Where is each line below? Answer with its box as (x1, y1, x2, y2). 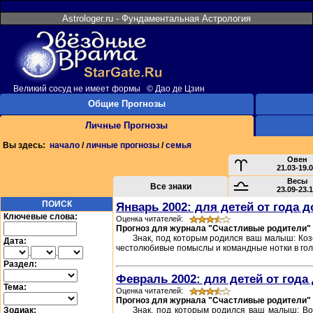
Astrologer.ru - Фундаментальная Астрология (62, 13, 251, 24)
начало (50, 140, 80, 150)
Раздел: (3, 259, 37, 269)
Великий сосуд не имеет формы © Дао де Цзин (13, 84, 205, 94)
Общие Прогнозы (87, 99, 166, 109)
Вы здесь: (3, 140, 50, 150)
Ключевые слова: (3, 212, 78, 221)
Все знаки (150, 182, 191, 191)
